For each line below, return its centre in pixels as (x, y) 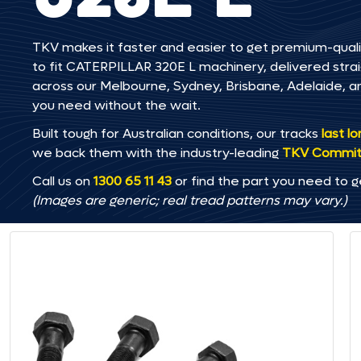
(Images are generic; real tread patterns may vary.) (190, 200)
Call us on (63, 181)
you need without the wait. (116, 105)
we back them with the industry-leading (157, 153)
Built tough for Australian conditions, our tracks (177, 133)
